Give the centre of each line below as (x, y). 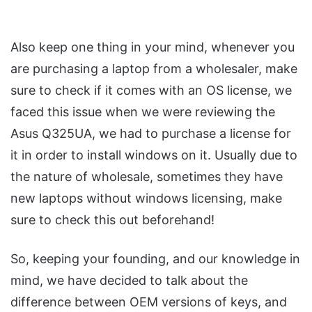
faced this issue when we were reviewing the (143, 111)
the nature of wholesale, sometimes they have (147, 176)
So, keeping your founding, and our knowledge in (155, 258)
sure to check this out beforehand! (112, 219)
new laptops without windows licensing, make (146, 198)
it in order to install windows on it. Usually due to (154, 155)
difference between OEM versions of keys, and (149, 302)
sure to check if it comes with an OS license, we (151, 90)
